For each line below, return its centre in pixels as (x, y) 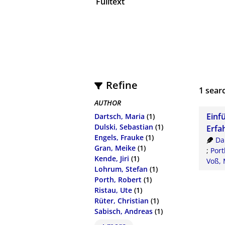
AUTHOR (108, 103)
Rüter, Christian (122, 200)
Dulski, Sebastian (124, 127)
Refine (122, 85)
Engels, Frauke (119, 137)
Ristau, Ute (114, 190)
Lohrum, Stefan (121, 169)
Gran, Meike (115, 148)
